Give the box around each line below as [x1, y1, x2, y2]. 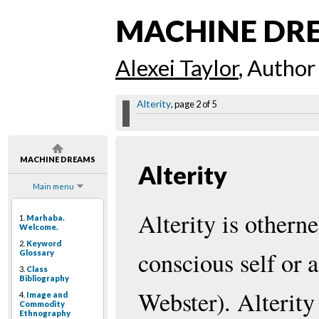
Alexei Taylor [115, 54, 239, 82]
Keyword [26, 239, 61, 249]
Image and [26, 290, 68, 300]
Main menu [32, 182, 74, 192]
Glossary [19, 248, 54, 258]
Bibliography [19, 273, 69, 283]
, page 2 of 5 [171, 98, 216, 110]
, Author [239, 54, 315, 82]
